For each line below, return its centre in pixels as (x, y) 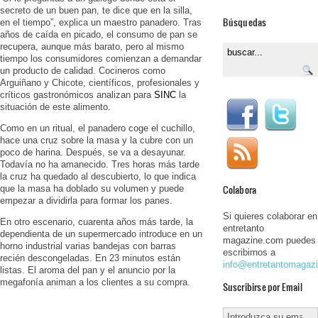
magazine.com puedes (269, 240)
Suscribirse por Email (262, 286)
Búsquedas (245, 22)
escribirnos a (249, 252)
